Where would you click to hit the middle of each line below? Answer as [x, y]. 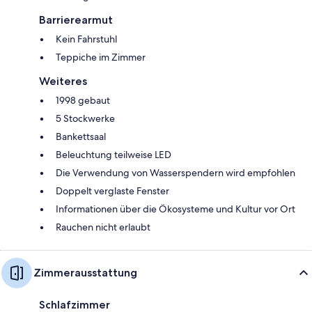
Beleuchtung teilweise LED [114, 154]
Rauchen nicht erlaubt [103, 227]
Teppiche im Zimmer [101, 57]
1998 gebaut [83, 100]
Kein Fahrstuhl [86, 39]
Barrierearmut [76, 19]
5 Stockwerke [85, 118]
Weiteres [63, 81]
